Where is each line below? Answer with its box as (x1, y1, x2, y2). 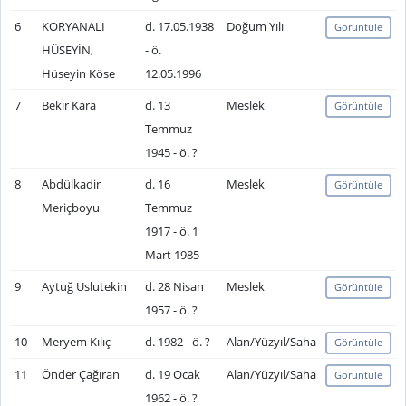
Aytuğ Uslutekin (41, 278, 127, 295)
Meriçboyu (41, 199, 100, 216)
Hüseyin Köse (41, 65, 115, 82)
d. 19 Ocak (144, 366, 200, 382)
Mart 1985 (144, 246, 199, 263)
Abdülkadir (41, 176, 101, 192)
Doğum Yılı (226, 18, 284, 34)
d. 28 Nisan (144, 278, 204, 295)
